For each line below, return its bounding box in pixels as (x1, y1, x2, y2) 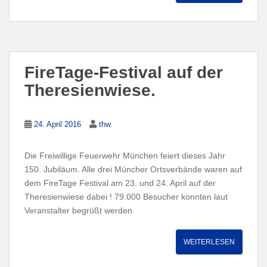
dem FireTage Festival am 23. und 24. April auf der (24, 178, 216, 188)
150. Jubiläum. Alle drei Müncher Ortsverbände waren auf (24, 164, 242, 174)
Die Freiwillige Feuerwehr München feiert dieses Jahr (24, 150, 225, 160)
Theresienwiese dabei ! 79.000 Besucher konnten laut (24, 191, 228, 201)
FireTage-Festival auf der (24, 63, 223, 82)
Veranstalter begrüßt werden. (24, 205, 135, 215)
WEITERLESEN (184, 237, 235, 246)
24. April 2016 (34, 119, 81, 129)
